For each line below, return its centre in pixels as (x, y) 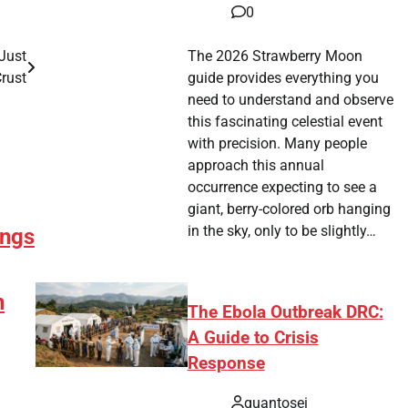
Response (226, 363)
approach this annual (256, 165)
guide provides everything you (284, 77)
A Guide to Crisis (253, 337)
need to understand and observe (291, 99)
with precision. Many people (278, 143)
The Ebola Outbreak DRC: (285, 312)
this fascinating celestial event (286, 121)
